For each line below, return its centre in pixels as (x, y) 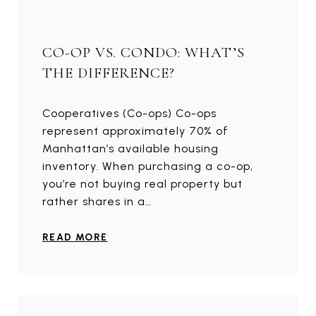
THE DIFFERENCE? (109, 73)
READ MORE (75, 238)
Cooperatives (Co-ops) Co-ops (129, 114)
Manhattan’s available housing (130, 149)
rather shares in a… (97, 202)
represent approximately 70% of (135, 131)
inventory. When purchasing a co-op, (148, 166)
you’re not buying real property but (142, 184)
